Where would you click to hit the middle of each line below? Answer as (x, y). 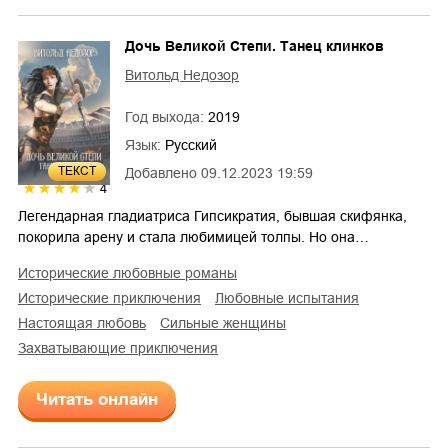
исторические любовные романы (132, 272)
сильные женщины (228, 322)
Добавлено (161, 172)
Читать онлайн (97, 399)
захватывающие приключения (122, 347)
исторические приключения (114, 297)
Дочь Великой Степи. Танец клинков (254, 45)
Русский (191, 144)
